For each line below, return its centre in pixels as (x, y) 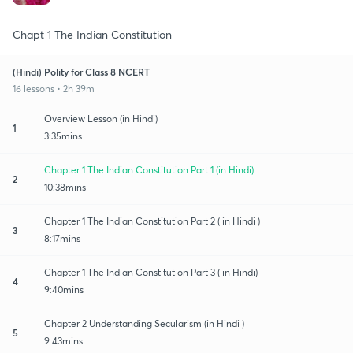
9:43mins (63, 340)
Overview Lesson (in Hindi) (101, 118)
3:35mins (63, 136)
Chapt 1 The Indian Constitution (92, 34)
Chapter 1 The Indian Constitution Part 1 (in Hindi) (149, 169)
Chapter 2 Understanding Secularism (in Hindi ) (144, 323)
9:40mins (64, 289)
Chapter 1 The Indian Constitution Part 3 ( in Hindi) (151, 272)
